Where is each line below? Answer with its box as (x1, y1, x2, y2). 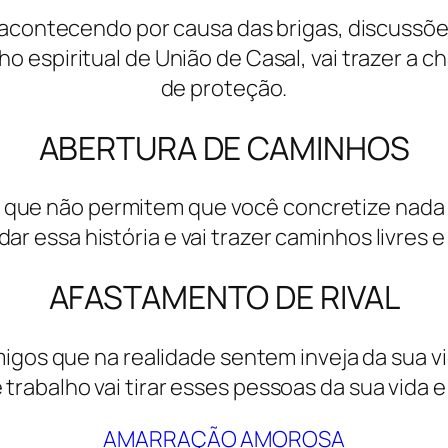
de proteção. (160, 73, 288, 104)
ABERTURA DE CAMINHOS (38, 125, 410, 170)
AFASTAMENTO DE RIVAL (48, 274, 400, 319)
